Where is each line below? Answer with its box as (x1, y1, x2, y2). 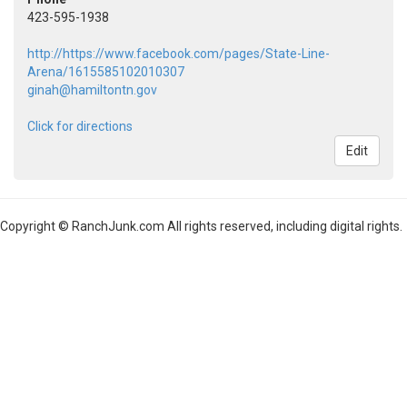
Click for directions (27, 118, 133, 134)
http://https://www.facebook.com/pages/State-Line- (27, 45, 330, 61)
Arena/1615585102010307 (27, 64, 184, 79)
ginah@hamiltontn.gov (27, 82, 157, 97)
